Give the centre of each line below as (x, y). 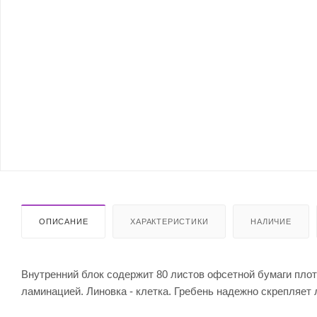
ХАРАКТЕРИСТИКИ (169, 221)
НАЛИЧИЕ (271, 221)
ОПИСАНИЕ (64, 221)
